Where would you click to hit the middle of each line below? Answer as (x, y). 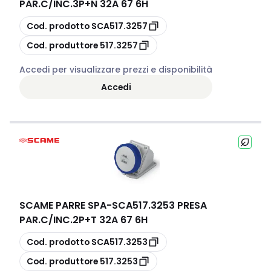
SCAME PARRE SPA (63, 205)
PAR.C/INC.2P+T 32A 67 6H (83, 220)
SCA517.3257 (119, 26)
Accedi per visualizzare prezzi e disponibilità (116, 70)
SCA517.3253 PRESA (159, 205)
